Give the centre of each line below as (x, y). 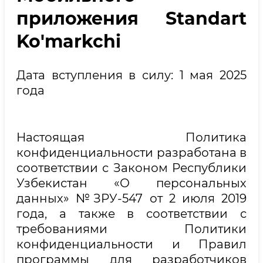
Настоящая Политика (131, 137)
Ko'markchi (69, 41)
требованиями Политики (131, 229)
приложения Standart (131, 18)
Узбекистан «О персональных (131, 183)
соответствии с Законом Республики (131, 168)
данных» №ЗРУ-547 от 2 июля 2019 (131, 198)
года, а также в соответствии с (131, 213)
